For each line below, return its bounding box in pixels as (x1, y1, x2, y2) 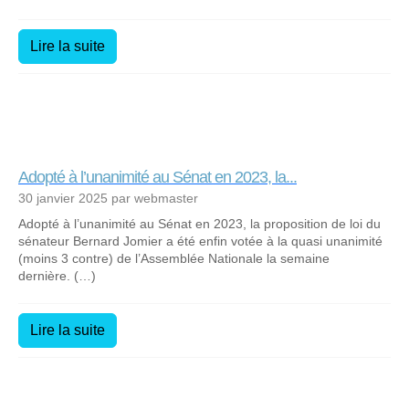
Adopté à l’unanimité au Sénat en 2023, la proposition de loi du (18, 215, 381, 231)
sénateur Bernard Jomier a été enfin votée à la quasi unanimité (18, 233, 383, 248)
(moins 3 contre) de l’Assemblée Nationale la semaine (18, 250, 330, 266)
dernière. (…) (18, 267, 96, 283)
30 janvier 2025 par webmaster (18, 190, 198, 205)
